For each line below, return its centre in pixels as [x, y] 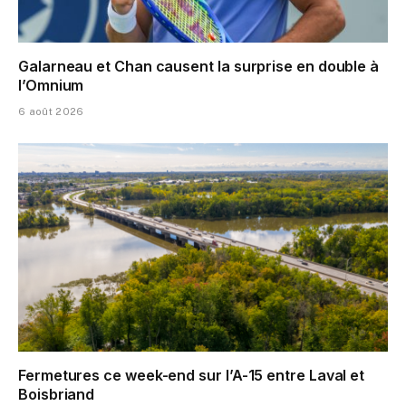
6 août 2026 [51, 112]
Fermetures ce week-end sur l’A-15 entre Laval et [192, 375]
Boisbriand [57, 394]
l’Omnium [51, 86]
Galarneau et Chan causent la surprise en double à [199, 67]
